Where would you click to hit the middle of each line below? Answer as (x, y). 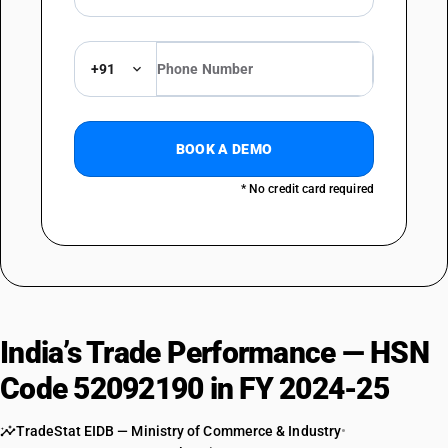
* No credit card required (307, 189)
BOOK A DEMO (224, 149)
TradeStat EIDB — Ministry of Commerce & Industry (179, 431)
